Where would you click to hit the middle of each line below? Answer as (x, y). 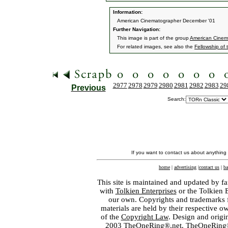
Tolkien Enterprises (146, 191)
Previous (88, 88)
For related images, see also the (156, 47)
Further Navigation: (136, 29)
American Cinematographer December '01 (166, 21)
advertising (185, 167)
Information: (127, 12)
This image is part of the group (153, 38)
